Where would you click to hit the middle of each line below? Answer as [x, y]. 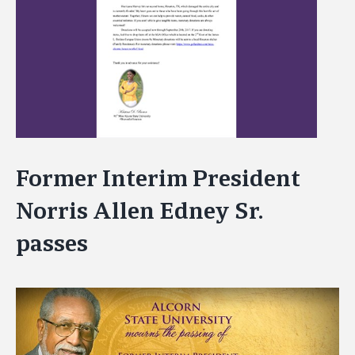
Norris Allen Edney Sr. [139, 211]
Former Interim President [158, 178]
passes [52, 243]
